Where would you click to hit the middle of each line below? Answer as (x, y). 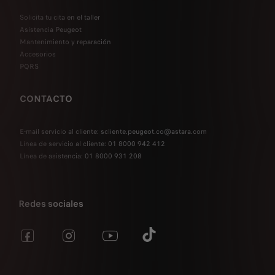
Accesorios (38, 54)
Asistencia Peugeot (51, 29)
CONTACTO (46, 99)
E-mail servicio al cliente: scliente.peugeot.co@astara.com (113, 131)
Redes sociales (51, 203)
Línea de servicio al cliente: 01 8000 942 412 (92, 143)
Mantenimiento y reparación (65, 41)
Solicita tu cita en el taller (60, 17)
